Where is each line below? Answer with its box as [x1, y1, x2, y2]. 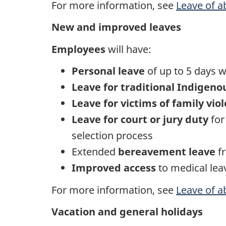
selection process [72, 129, 153, 143]
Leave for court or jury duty [72, 112, 208, 127]
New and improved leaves [51, 20, 181, 34]
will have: [108, 42, 151, 56]
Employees [51, 42, 108, 56]
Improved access [72, 161, 156, 175]
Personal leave [72, 64, 145, 78]
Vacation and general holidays [51, 205, 203, 219]
